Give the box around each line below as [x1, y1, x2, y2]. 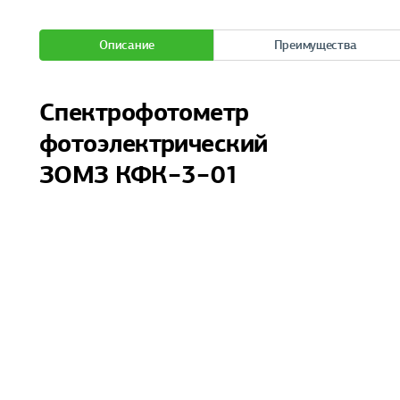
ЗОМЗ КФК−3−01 [39, 158, 240, 190]
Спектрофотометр [39, 96, 249, 128]
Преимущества [273, 36, 357, 53]
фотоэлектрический [39, 127, 268, 159]
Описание [99, 36, 155, 53]
